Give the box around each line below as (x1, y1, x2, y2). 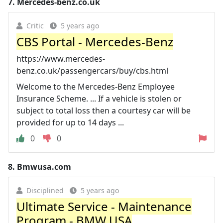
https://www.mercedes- (16, 53, 105, 64)
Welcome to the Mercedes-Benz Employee (16, 81, 175, 92)
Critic (26, 21, 44, 30)
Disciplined (26, 186, 64, 195)
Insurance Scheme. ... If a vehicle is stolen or (16, 93, 182, 104)
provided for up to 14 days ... (16, 117, 124, 128)
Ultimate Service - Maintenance (16, 198, 192, 215)
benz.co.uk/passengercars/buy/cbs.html (16, 65, 168, 76)
